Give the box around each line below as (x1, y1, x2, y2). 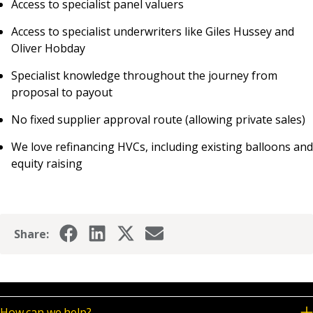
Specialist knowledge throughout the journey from (11, 68, 277, 84)
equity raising (11, 156, 82, 172)
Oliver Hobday (11, 41, 85, 57)
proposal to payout (11, 85, 112, 101)
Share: (14, 226, 49, 242)
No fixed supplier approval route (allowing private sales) (11, 112, 305, 128)
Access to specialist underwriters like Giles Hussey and (11, 24, 294, 40)
